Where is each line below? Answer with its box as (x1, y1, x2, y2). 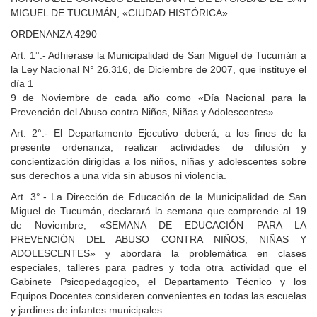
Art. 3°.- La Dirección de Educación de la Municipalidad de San (11, 191, 306, 202)
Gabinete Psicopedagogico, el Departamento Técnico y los (11, 276, 306, 287)
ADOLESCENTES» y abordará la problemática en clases (11, 248, 306, 259)
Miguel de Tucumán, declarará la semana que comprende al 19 (11, 205, 306, 217)
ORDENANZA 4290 (11, 28, 97, 40)
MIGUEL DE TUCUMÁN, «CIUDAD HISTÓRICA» (11, 7, 228, 18)
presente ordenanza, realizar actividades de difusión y (11, 142, 306, 153)
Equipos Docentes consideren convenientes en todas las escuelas (11, 290, 306, 301)
